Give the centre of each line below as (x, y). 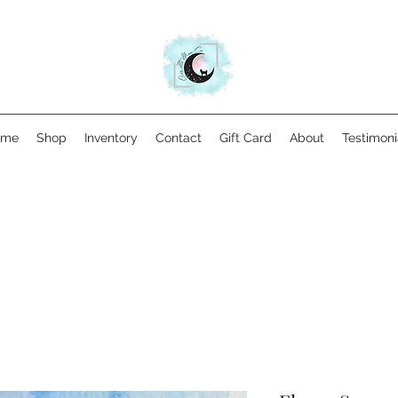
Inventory (111, 138)
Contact (179, 138)
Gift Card (246, 138)
